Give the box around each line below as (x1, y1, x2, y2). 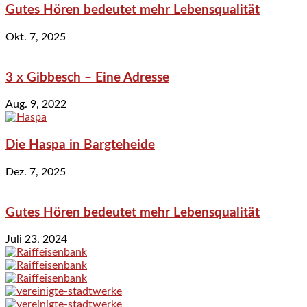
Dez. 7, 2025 (5, 166, 66, 177)
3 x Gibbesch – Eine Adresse (5, 71, 169, 84)
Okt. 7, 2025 (5, 32, 66, 42)
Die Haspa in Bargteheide (5, 138, 155, 152)
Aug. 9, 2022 (5, 99, 66, 110)
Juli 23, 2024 (5, 234, 67, 245)
